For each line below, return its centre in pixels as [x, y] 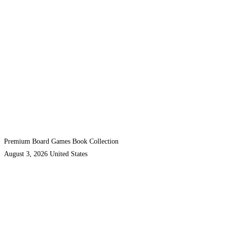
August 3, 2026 [26, 154]
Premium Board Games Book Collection [61, 141]
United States [69, 154]
